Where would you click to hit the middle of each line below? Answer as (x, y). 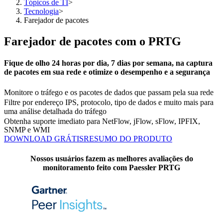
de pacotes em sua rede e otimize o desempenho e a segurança (107, 72)
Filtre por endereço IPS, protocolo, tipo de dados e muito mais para (109, 102)
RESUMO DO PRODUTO (128, 139)
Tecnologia (41, 11)
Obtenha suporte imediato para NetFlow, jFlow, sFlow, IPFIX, (102, 121)
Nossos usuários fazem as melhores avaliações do (111, 158)
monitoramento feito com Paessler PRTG (111, 167)
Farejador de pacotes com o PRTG (93, 41)
